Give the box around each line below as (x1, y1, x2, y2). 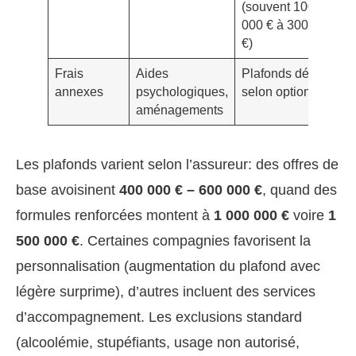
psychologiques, (135, 85, 228, 99)
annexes (54, 85, 103, 99)
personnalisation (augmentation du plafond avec (16, 257, 320, 274)
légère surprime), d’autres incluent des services (16, 283, 315, 300)
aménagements (135, 103, 223, 117)
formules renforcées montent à (16, 207, 214, 223)
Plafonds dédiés (241, 67, 333, 80)
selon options (241, 85, 317, 99)
